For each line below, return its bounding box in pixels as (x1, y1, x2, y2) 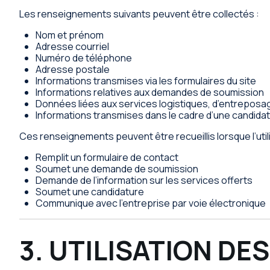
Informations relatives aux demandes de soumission (36, 86, 265, 99)
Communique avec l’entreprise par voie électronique (36, 196, 266, 210)
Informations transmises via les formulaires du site (36, 74, 257, 88)
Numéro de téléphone (36, 51, 133, 65)
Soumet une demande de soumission (36, 162, 199, 176)
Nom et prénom (36, 28, 104, 42)
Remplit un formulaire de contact (36, 151, 179, 165)
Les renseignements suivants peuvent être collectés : (19, 7, 259, 21)
